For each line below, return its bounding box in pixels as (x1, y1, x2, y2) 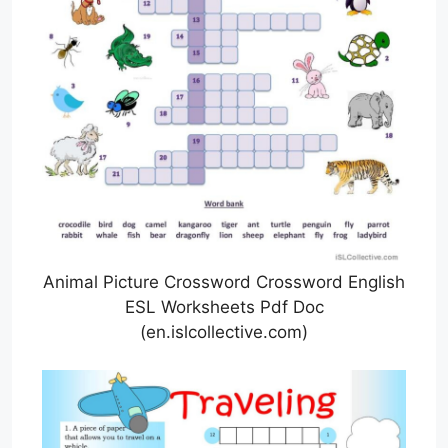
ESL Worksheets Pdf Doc (124, 296, 324, 317)
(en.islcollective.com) (140, 321, 308, 342)
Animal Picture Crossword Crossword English (43, 271, 405, 292)
